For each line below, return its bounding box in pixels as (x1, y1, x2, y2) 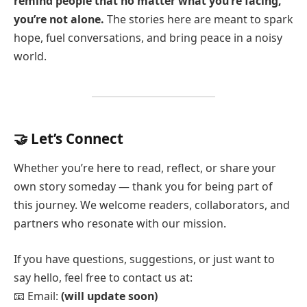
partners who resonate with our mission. (14, 216, 226, 232)
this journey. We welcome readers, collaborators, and (14, 197, 290, 213)
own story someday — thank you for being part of (14, 179, 272, 195)
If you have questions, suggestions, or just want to (14, 251, 275, 267)
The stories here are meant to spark (104, 11, 293, 27)
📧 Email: (14, 288, 61, 304)
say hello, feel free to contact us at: (14, 269, 193, 285)
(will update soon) (61, 288, 158, 304)
